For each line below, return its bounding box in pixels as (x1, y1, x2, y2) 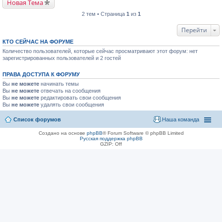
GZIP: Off (100, 141, 122, 147)
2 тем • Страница (81, 10, 126, 17)
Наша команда (162, 116, 199, 122)
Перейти (181, 25, 207, 34)
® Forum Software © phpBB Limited (102, 130, 184, 136)
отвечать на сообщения (39, 87, 101, 94)
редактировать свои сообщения (39, 94, 121, 101)
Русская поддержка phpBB (79, 136, 143, 141)
